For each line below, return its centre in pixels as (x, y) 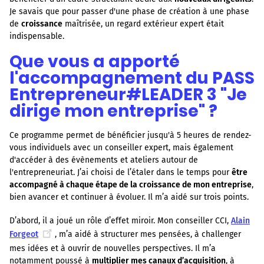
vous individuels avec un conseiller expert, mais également (121, 148)
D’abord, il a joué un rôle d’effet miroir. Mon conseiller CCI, (120, 221)
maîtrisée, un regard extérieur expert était (143, 24)
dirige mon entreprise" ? (113, 111)
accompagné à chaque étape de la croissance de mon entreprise (131, 185)
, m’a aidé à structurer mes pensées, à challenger (148, 235)
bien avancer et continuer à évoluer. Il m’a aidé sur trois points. (129, 197)
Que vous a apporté (95, 62)
